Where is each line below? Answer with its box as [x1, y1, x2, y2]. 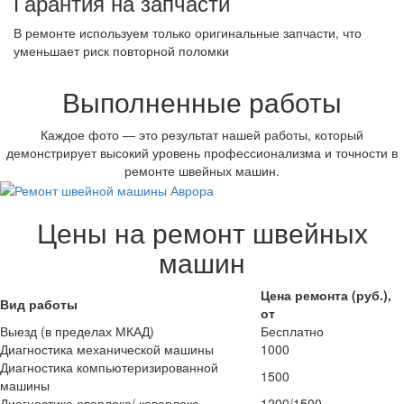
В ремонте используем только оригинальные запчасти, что [14, 23, 362, 41]
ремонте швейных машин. [124, 161, 280, 179]
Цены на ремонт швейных [36, 212, 368, 252]
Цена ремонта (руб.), [261, 285, 391, 304]
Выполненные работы [62, 81, 342, 121]
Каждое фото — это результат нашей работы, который [41, 124, 363, 143]
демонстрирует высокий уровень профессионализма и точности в [6, 142, 398, 161]
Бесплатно [261, 321, 324, 340]
